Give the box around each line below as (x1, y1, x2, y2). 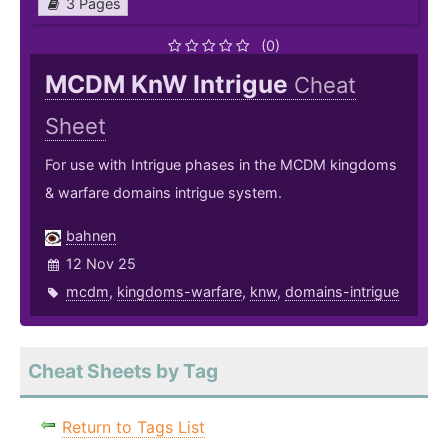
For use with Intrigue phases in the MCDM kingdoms (45, 156, 397, 174)
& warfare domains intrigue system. (45, 184, 282, 202)
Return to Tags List (62, 417, 205, 438)
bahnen (66, 227, 116, 245)
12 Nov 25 (66, 255, 136, 273)
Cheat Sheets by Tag (28, 359, 218, 384)
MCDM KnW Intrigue (45, 69, 294, 100)
